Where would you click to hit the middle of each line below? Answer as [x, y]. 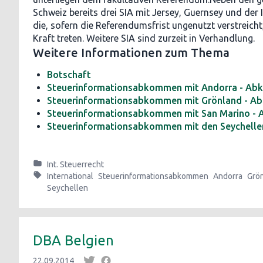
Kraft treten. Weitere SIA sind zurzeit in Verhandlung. [144, 38]
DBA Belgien [73, 240]
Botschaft [69, 75]
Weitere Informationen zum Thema [131, 53]
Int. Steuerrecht [75, 164]
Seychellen [68, 188]
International [70, 176]
